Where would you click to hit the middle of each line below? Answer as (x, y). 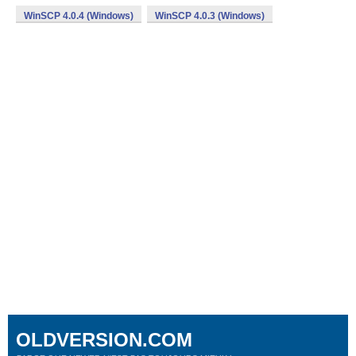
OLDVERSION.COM (104, 340)
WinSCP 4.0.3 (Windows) (210, 16)
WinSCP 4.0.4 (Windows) (79, 16)
